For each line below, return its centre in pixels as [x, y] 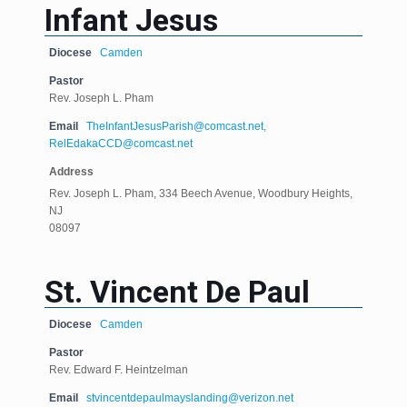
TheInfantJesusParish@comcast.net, [176, 126]
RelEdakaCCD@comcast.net [120, 144]
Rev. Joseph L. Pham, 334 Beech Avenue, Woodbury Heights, [200, 194]
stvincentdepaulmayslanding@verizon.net [189, 398]
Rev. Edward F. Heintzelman [118, 370]
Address [71, 172]
